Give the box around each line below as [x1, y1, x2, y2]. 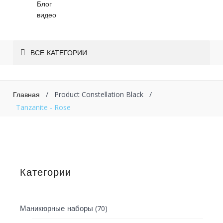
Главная [13, 90, 40, 99]
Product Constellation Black [54, 89, 144, 99]
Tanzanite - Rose [16, 102, 71, 112]
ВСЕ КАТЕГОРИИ [30, 48, 88, 57]
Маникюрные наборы [20, 204, 94, 213]
